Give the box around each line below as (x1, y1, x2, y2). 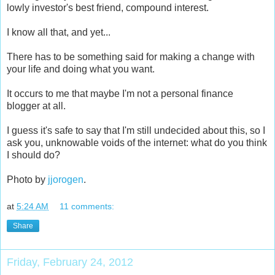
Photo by (7, 174, 48, 185)
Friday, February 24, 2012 (7, 255, 133, 268)
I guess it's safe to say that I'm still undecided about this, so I (7, 125, 265, 136)
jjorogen (48, 174, 83, 185)
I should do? (7, 150, 60, 161)
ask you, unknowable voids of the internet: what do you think (7, 137, 267, 149)
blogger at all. (7, 101, 66, 112)
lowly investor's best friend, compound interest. (7, 2, 209, 14)
